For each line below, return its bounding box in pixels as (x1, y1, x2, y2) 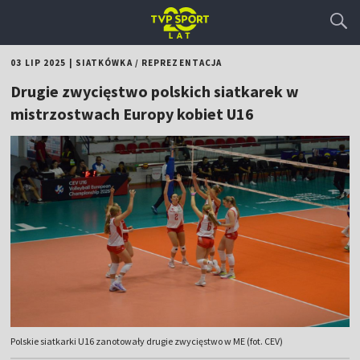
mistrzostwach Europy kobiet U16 (10, 104, 255, 124)
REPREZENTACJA (141, 57, 223, 68)
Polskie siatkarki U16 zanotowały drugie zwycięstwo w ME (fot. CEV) (10, 335, 284, 348)
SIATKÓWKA (75, 57, 133, 68)
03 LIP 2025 (10, 57, 67, 68)
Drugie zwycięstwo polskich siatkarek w (10, 81, 300, 101)
